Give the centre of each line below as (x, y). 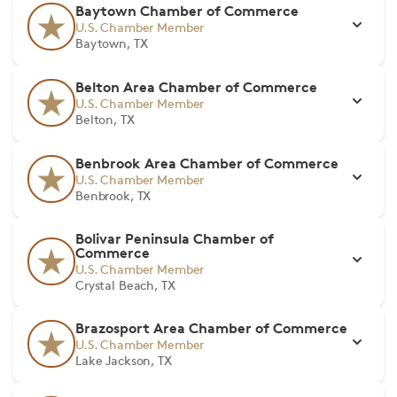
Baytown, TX (112, 43)
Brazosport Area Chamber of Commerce (211, 328)
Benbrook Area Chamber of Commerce (207, 163)
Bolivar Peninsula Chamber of (175, 238)
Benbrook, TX (113, 195)
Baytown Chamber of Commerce (187, 11)
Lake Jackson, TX (124, 360)
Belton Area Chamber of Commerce (196, 87)
